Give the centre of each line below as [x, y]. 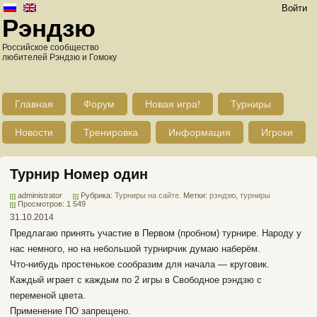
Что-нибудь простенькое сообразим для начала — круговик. [140, 264]
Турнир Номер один [79, 174]
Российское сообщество [51, 47]
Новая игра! [173, 104]
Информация [200, 132]
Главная [34, 104]
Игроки [277, 132]
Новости [34, 132]
